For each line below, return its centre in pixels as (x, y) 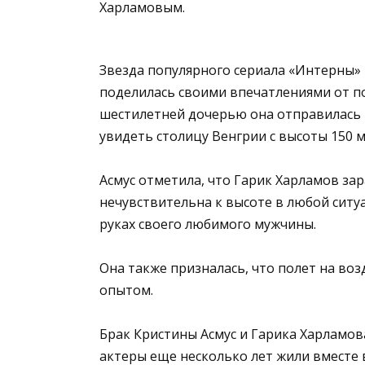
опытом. (126, 290)
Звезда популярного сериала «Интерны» (230, 70)
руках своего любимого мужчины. (208, 224)
